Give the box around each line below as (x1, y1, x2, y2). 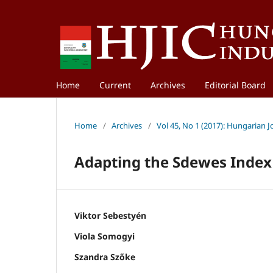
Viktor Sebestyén (74, 209, 146, 221)
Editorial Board (205, 79, 266, 91)
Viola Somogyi (74, 230, 135, 242)
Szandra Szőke (74, 250, 135, 263)
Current (99, 79, 131, 91)
